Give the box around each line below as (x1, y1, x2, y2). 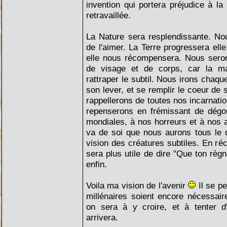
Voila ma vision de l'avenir (86, 180, 188, 191)
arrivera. (86, 212, 118, 222)
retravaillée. (86, 10, 131, 20)
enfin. (86, 159, 107, 169)
